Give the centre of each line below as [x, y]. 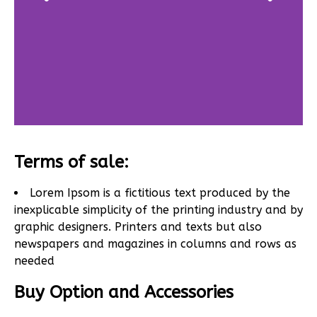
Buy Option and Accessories [124, 293]
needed [34, 261]
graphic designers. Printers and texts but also [138, 227]
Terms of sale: [71, 162]
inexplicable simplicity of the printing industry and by [158, 210]
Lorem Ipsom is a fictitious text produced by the [160, 193]
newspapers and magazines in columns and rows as [155, 244]
